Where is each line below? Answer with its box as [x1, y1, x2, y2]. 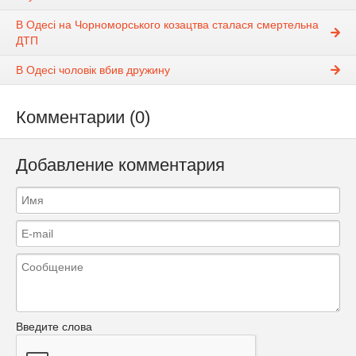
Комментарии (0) [16, 107, 150, 128]
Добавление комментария [16, 155, 225, 176]
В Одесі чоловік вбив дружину [16, 64, 170, 77]
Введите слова [16, 319, 92, 333]
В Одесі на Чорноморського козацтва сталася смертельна [16, 18, 319, 32]
